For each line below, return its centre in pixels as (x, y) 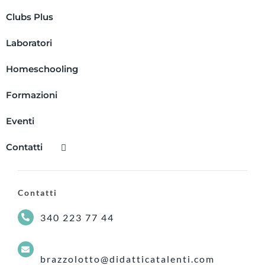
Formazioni (31, 95)
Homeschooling (42, 69)
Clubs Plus (29, 17)
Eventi (20, 121)
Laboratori (29, 43)
